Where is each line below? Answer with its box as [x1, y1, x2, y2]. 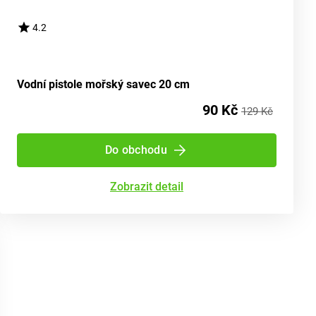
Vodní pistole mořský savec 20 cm [17, 78, 190, 92]
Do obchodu [104, 143, 168, 157]
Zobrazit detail [110, 180, 183, 194]
